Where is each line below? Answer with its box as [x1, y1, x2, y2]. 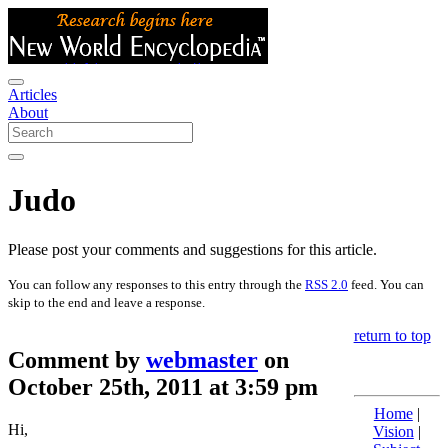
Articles [8, 86, 57, 103]
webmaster [146, 346, 258, 373]
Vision [372, 422, 414, 440]
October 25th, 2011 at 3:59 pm [8, 373, 318, 400]
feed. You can [348, 276, 424, 292]
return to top [353, 326, 431, 344]
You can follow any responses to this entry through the [8, 276, 305, 292]
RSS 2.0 [305, 276, 348, 292]
